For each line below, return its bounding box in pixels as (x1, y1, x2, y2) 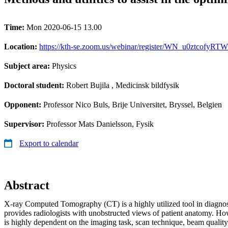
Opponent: (4, 100, 43, 109)
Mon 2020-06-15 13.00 (26, 22, 102, 32)
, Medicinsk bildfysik (109, 80, 179, 90)
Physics (52, 61, 76, 70)
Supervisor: (4, 119, 46, 128)
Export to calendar (19, 138, 78, 148)
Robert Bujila (66, 80, 109, 90)
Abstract (4, 178, 49, 192)
